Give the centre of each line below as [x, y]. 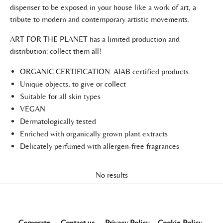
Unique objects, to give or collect [73, 84]
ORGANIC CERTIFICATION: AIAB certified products [104, 71]
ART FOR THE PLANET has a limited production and [95, 39]
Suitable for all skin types [60, 96]
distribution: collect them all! [56, 51]
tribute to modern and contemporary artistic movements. [100, 19]
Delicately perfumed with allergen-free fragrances [100, 146]
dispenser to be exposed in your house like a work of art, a [103, 7]
